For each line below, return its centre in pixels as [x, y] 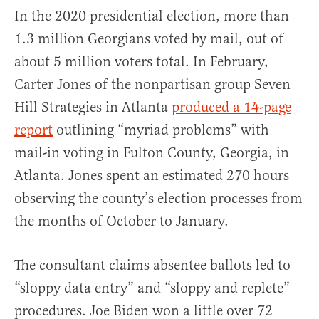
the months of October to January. [121, 221]
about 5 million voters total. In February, [141, 62]
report [33, 130]
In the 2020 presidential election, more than [152, 16]
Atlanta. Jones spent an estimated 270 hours [152, 176]
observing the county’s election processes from [158, 199]
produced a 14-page [231, 108]
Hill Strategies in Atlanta [93, 108]
